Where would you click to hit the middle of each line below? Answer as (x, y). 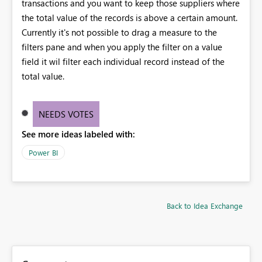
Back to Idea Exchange (205, 205)
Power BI (43, 152)
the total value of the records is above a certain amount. (130, 17)
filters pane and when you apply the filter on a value (122, 46)
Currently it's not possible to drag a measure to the (119, 32)
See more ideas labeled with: (78, 134)
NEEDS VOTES (66, 114)
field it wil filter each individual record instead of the (123, 61)
